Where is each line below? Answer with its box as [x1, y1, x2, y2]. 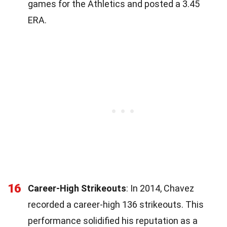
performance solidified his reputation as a [28, 215, 198, 226]
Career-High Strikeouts [28, 182, 126, 194]
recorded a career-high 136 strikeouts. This [28, 199, 204, 210]
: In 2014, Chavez [126, 182, 194, 194]
